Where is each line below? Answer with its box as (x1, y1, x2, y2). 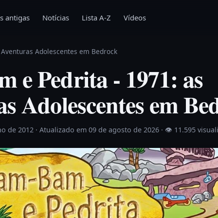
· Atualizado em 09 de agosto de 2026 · (36, 125, 165, 134)
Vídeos (124, 13, 146, 22)
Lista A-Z (82, 13, 111, 22)
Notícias (42, 13, 69, 22)
